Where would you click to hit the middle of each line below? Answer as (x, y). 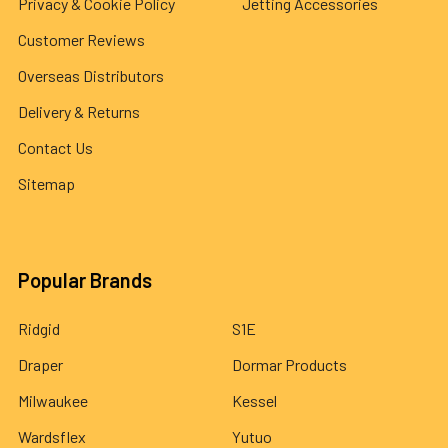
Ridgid (39, 328)
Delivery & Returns (79, 111)
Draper (40, 364)
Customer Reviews (81, 39)
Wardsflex (52, 436)
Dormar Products (289, 364)
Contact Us (55, 147)
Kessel (254, 400)
